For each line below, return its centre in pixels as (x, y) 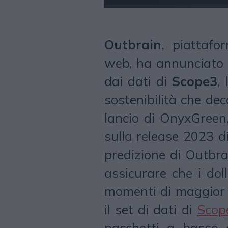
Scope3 (194, 81)
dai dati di (138, 81)
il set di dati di (150, 209)
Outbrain (133, 44)
